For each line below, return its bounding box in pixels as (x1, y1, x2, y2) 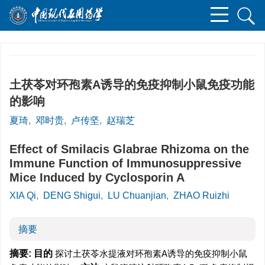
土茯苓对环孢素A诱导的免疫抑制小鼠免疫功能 (9, 78, 254, 91)
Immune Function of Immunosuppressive (9, 157, 241, 170)
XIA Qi (9, 190, 36, 201)
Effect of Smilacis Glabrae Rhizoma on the (9, 143, 249, 156)
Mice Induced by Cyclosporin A (9, 171, 185, 184)
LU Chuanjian (108, 190, 166, 201)
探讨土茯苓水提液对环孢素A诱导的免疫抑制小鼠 (53, 248, 247, 258)
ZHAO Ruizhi (173, 190, 230, 201)
